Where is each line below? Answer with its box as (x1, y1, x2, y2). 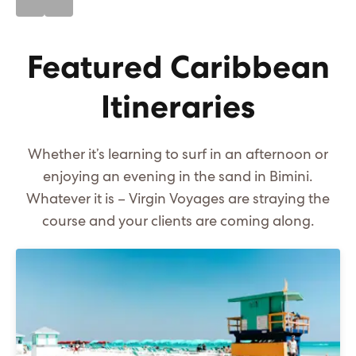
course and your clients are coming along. (41, 215, 315, 229)
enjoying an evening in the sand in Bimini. (43, 170, 313, 184)
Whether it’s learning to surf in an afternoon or (28, 148, 328, 162)
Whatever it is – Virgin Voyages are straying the (26, 192, 330, 207)
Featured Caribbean (26, 52, 330, 84)
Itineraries (101, 92, 255, 124)
